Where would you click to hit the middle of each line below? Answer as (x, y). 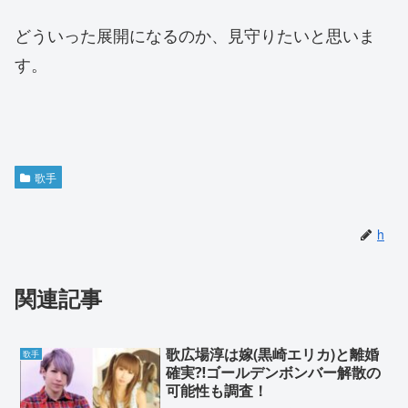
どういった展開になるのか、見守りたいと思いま (195, 35)
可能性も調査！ (217, 391)
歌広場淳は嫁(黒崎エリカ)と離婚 (273, 354)
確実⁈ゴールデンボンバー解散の (274, 372)
